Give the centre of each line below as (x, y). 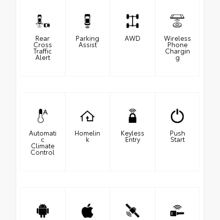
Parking (88, 38)
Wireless (177, 38)
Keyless (132, 133)
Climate (42, 146)
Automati (42, 133)
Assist (87, 44)
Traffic (43, 51)
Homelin (88, 133)
